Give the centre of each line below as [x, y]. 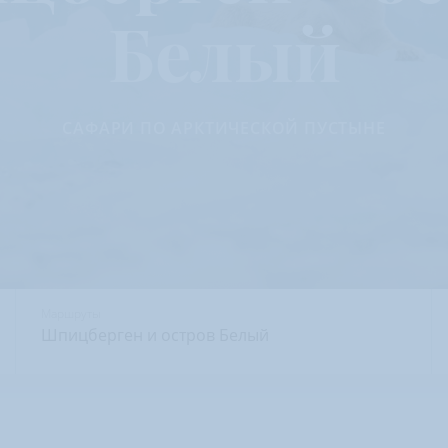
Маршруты [71, 313]
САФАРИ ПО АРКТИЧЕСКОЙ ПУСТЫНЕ [224, 128]
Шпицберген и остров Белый [155, 335]
